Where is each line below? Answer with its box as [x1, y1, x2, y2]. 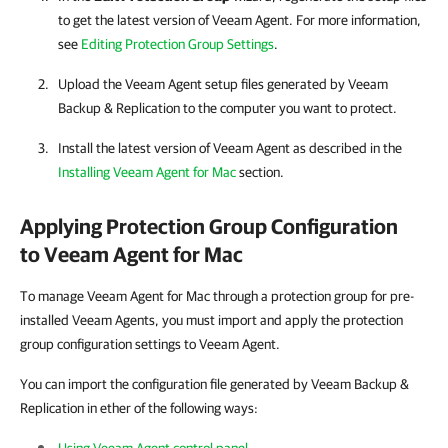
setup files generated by [202, 76, 348, 92]
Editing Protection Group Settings [81, 36, 274, 52]
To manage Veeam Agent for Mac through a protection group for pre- [20, 288, 414, 304]
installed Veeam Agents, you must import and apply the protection [20, 312, 403, 328]
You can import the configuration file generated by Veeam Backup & [20, 376, 409, 392]
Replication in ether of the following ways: [20, 400, 258, 416]
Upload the [58, 76, 125, 92]
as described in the [290, 140, 402, 156]
